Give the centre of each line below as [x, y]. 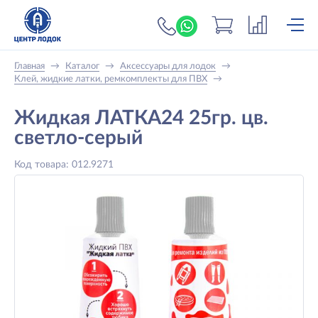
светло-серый [78, 138]
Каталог [82, 66]
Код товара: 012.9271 [64, 165]
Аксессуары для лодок [168, 66]
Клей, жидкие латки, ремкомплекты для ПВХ [111, 79]
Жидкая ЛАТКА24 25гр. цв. [141, 118]
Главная [29, 66]
